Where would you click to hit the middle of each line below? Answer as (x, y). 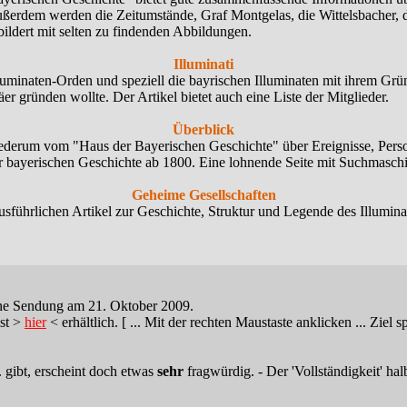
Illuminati (203, 64)
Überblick (203, 129)
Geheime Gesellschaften (203, 195)
